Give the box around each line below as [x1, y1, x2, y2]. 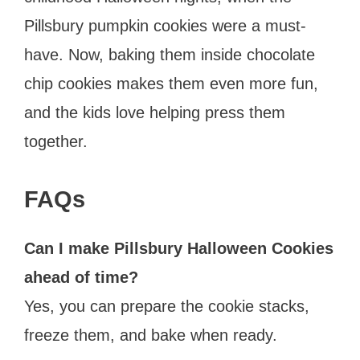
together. [24, 132, 88, 150]
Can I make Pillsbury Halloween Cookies [24, 239, 333, 257]
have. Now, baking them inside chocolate [24, 45, 315, 63]
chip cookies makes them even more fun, [24, 74, 318, 92]
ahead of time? [24, 268, 138, 286]
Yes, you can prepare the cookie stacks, [24, 297, 309, 315]
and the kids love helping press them [24, 103, 285, 121]
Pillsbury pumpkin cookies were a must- [24, 16, 306, 35]
